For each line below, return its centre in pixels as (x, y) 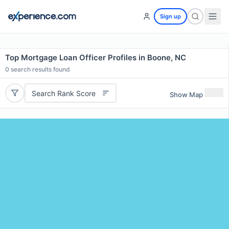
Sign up (170, 16)
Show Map (186, 94)
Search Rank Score (63, 93)
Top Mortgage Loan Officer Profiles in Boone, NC (96, 58)
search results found (40, 69)
